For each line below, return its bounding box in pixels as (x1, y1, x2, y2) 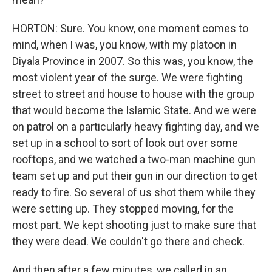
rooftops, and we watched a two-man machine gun (12, 153, 256, 166)
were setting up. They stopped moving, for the (12, 202, 234, 215)
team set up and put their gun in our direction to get (12, 169, 257, 182)
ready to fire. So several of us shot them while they (12, 186, 256, 199)
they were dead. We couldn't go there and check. (12, 235, 245, 248)
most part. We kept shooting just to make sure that (12, 219, 256, 231)
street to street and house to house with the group (12, 87, 254, 100)
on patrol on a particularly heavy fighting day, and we (12, 120, 259, 133)
